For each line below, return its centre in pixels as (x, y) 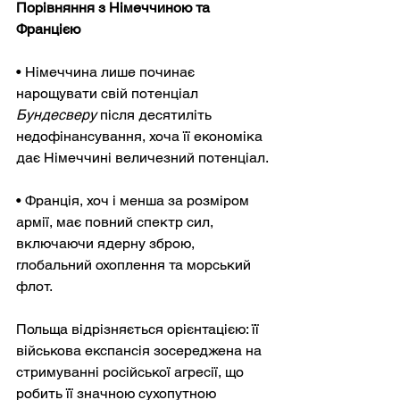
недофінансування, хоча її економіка (141, 136)
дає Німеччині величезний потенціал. (142, 157)
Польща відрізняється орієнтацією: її (139, 329)
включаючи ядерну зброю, (107, 243)
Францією (48, 29)
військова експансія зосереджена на (141, 350)
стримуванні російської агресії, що (132, 371)
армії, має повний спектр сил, (117, 221)
